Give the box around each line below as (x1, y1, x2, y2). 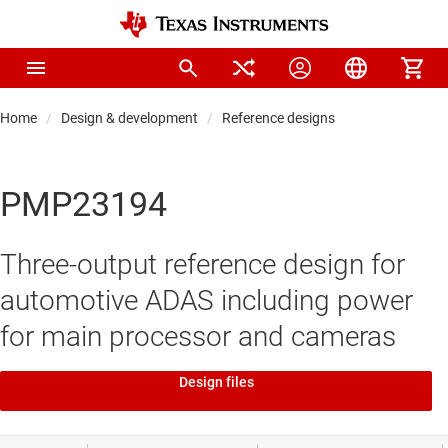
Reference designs (222, 110, 335, 126)
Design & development (61, 110, 198, 126)
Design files (178, 374, 254, 391)
